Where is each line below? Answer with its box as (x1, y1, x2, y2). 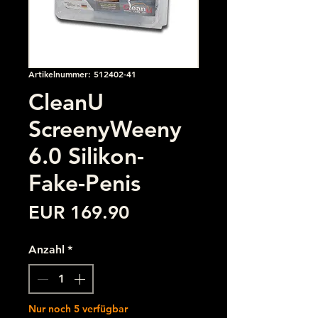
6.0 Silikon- (28, 141, 144, 170)
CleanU (28, 87, 104, 116)
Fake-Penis (28, 168, 141, 197)
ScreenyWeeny (28, 114, 182, 143)
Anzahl (28, 242, 65, 256)
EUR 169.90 (28, 201, 129, 224)
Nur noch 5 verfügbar (28, 302, 128, 315)
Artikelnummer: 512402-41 (28, 67, 136, 79)
